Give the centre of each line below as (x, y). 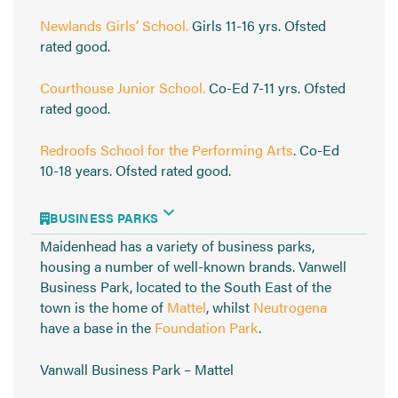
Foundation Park (207, 328)
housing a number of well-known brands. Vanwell (193, 267)
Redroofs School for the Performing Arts (167, 150)
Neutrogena (290, 307)
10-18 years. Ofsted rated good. (135, 171)
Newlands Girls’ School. (114, 26)
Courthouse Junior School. (123, 88)
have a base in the (97, 328)
